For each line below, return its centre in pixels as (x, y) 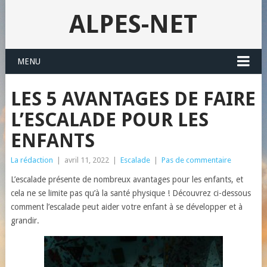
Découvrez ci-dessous (211, 193)
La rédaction (32, 160)
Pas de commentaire (196, 160)
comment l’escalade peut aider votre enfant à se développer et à (126, 207)
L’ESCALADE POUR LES (109, 120)
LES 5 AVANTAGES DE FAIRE (133, 99)
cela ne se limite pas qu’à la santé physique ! (91, 193)
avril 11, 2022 (86, 160)
